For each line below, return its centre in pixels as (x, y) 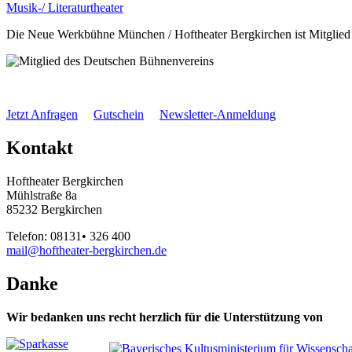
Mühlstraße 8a (42, 195)
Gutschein (119, 114)
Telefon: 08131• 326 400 (68, 236)
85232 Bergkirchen (54, 209)
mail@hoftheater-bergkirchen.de (86, 250)
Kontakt (40, 147)
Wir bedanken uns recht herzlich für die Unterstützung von (165, 317)
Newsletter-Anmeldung (218, 114)
